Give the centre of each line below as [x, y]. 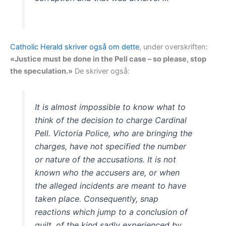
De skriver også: [101, 71]
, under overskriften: [174, 47]
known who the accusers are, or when [107, 172]
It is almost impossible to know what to [110, 107]
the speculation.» [41, 71]
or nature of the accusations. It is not [106, 159]
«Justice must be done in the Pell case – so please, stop [108, 59]
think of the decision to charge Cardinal [111, 120]
